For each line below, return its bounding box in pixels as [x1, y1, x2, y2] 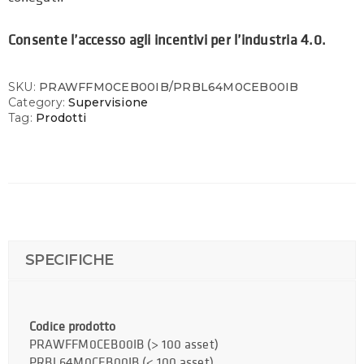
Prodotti [36, 110, 87, 126]
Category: [8, 95, 69, 110]
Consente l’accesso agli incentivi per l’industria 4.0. [8, 30, 327, 50]
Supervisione [68, 95, 149, 110]
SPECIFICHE [25, 251, 114, 270]
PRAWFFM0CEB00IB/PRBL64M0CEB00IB [39, 80, 299, 95]
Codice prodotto [29, 318, 116, 335]
